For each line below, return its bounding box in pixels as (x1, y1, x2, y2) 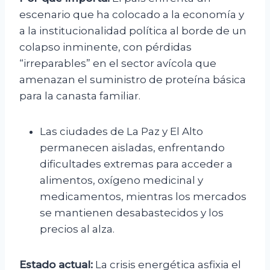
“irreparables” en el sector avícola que (19, 57, 216, 70)
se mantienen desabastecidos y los (40, 207, 224, 219)
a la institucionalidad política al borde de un (19, 25, 246, 37)
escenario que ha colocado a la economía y (19, 8, 244, 21)
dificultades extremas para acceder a (40, 158, 233, 171)
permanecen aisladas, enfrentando (40, 142, 225, 154)
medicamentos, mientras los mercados (40, 190, 246, 203)
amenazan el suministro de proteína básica (19, 74, 246, 86)
